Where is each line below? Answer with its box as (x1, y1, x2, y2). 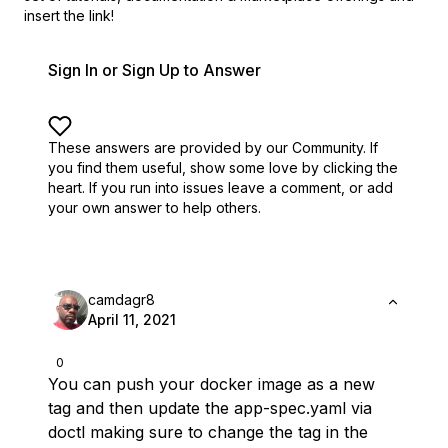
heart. (48, 179, 85, 196)
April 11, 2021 (88, 311, 176, 328)
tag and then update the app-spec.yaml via (48, 398, 372, 418)
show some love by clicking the (190, 159, 398, 176)
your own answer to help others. (48, 199, 261, 216)
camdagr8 (88, 291, 155, 308)
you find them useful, (48, 159, 186, 176)
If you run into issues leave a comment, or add (89, 179, 393, 196)
